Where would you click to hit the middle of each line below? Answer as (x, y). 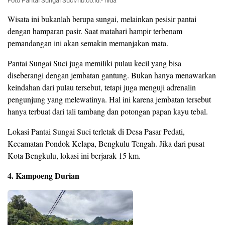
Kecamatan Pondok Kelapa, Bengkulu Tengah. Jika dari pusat (106, 144)
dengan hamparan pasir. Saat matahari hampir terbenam (95, 31)
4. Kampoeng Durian (43, 176)
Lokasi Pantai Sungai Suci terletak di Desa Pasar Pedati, (96, 132)
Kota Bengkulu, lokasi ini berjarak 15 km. (74, 156)
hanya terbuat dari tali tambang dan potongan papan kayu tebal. (108, 111)
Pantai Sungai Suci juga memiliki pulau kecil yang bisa (94, 63)
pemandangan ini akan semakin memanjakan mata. (88, 43)
